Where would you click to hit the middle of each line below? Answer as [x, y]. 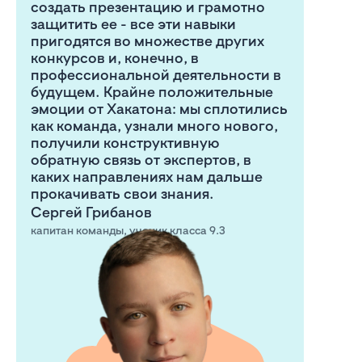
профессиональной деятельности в [156, 75]
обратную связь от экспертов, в [141, 160]
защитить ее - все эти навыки [133, 24]
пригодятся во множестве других [147, 41]
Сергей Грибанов [91, 212]
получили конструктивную [125, 143]
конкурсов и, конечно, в [115, 58]
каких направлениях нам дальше [147, 177]
